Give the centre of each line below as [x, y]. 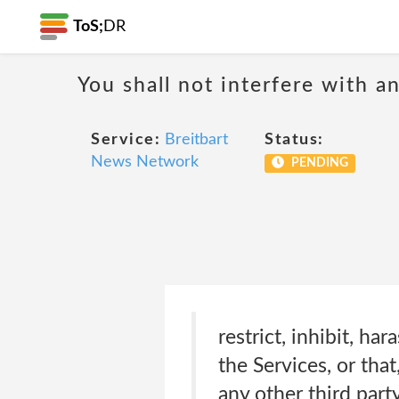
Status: [294, 140]
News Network [145, 162]
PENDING [318, 163]
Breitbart [196, 140]
